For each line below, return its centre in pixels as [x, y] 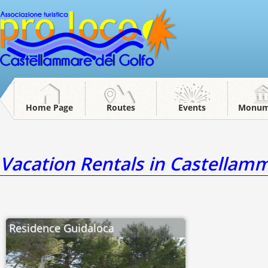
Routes [121, 107]
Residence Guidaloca [62, 228]
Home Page [50, 107]
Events [192, 107]
